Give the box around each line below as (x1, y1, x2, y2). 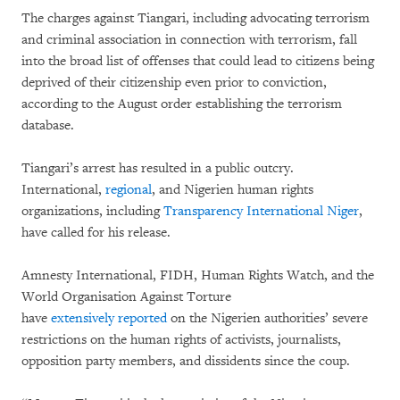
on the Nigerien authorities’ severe (167, 310, 368, 327)
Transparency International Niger (163, 203, 359, 220)
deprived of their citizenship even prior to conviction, (21, 74, 327, 91)
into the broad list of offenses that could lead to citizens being (21, 53, 374, 70)
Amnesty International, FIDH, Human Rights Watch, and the (21, 267, 374, 284)
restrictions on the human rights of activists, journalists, (21, 331, 341, 348)
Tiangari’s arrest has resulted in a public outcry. (21, 160, 294, 177)
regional (105, 181, 152, 198)
